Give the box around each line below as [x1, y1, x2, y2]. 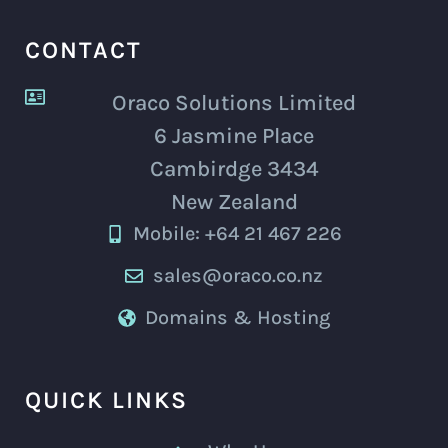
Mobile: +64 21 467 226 [133, 221, 343, 245]
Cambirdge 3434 [149, 155, 319, 182]
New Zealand [170, 188, 298, 215]
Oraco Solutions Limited [112, 89, 356, 116]
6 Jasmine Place [154, 122, 314, 149]
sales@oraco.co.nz [152, 263, 323, 287]
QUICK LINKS [25, 385, 188, 414]
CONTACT [25, 35, 142, 64]
